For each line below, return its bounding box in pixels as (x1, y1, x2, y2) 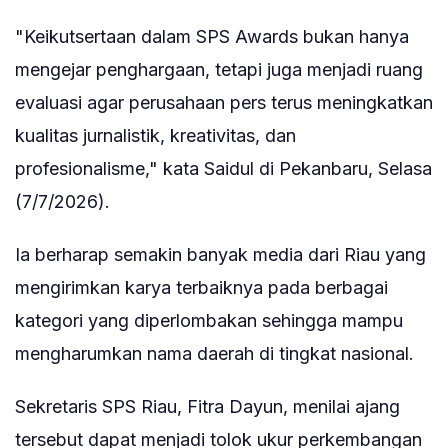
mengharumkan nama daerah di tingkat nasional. (15, 343, 414, 365)
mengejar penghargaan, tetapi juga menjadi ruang (15, 59, 423, 81)
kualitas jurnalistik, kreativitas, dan (15, 125, 296, 147)
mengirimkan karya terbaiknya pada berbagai (15, 277, 388, 299)
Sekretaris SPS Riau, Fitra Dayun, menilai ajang (15, 396, 400, 418)
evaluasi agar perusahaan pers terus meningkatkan (15, 92, 433, 114)
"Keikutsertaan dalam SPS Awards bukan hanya (15, 26, 409, 48)
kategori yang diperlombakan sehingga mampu (15, 310, 403, 332)
